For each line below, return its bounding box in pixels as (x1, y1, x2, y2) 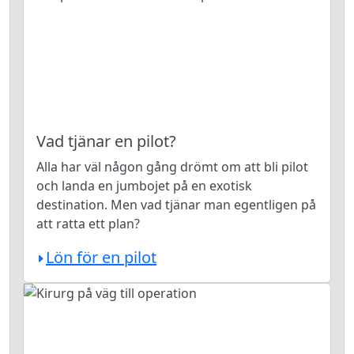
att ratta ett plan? (36, 215, 140, 232)
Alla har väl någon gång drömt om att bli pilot (36, 158, 308, 175)
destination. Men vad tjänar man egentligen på (36, 196, 316, 213)
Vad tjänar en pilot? (36, 130, 176, 152)
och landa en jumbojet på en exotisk (36, 177, 252, 194)
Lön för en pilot (46, 247, 156, 268)
